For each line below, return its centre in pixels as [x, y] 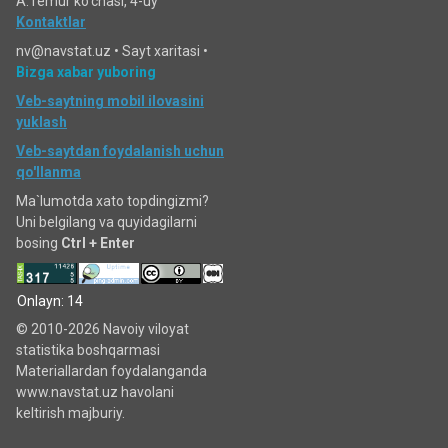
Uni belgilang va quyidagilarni [106, 222]
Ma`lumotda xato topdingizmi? [112, 201]
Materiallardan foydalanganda [111, 371]
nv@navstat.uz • [69, 51]
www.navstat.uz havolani [95, 392]
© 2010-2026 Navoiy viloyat [102, 329]
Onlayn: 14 [50, 301]
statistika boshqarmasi [88, 350]
